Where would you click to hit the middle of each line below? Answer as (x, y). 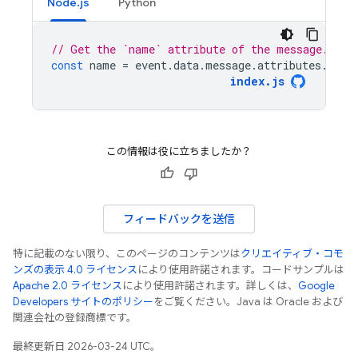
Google (316, 286)
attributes (289, 65)
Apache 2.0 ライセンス (68, 286)
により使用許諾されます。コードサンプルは (241, 270)
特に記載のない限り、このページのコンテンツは (127, 254)
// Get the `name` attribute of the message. (190, 49)
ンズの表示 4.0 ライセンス (75, 270)
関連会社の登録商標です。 (75, 318)
